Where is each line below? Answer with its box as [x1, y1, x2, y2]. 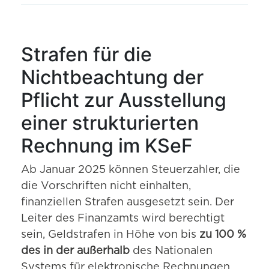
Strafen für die [21, 43, 152, 67]
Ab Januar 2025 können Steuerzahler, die [21, 165, 240, 176]
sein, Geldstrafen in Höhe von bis [21, 229, 199, 241]
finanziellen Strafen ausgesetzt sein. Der [21, 197, 234, 208]
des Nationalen [130, 246, 213, 257]
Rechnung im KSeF [21, 134, 193, 158]
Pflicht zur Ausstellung [21, 88, 226, 112]
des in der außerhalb [21, 246, 130, 257]
